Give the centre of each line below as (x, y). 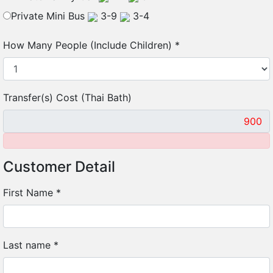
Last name (28, 245)
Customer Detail (59, 167)
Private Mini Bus (49, 16)
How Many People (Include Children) (89, 45)
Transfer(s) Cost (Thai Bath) (67, 97)
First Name (30, 193)
